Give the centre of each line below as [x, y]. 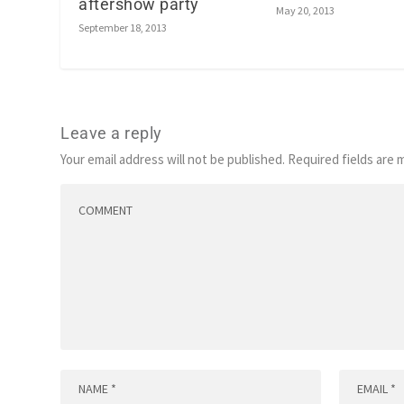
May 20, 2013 [305, 11]
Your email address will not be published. [173, 160]
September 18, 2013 [123, 28]
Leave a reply [111, 133]
